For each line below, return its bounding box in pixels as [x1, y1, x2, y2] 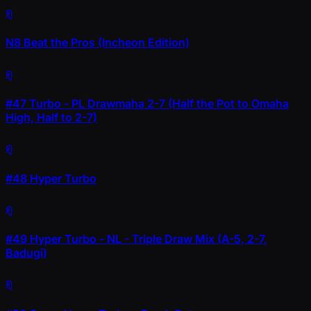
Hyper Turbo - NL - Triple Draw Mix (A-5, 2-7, [27, 232, 267, 246]
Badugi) [6, 246, 47, 260]
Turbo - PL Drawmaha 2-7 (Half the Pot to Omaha [26, 96, 289, 110]
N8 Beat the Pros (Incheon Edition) [6, 35, 190, 50]
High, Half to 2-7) [6, 110, 97, 124]
